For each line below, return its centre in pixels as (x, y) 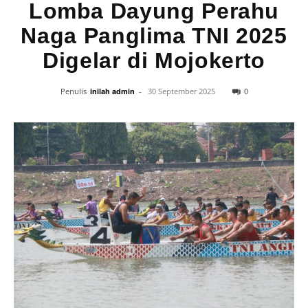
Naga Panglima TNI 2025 (154, 36)
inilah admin (112, 91)
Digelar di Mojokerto (154, 60)
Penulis (73, 91)
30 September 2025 (181, 91)
